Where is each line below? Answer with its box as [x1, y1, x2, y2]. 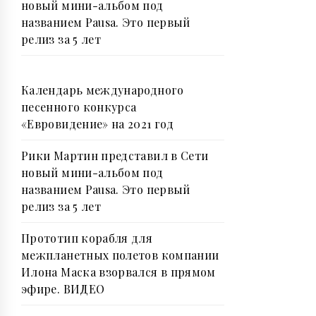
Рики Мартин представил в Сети [21, 148, 209, 164]
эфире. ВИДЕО [21, 281, 105, 297]
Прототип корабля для [21, 231, 153, 246]
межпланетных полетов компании [21, 248, 219, 263]
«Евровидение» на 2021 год [21, 116, 174, 132]
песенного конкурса [21, 99, 137, 115]
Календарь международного [21, 83, 184, 98]
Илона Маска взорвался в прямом [21, 265, 216, 280]
